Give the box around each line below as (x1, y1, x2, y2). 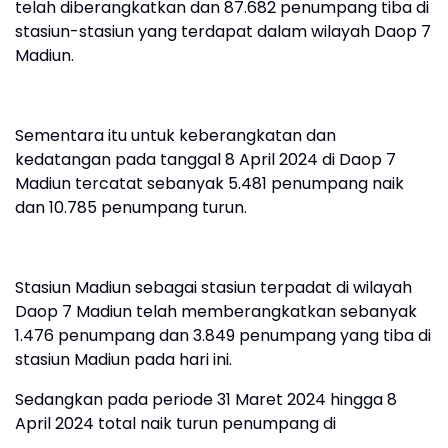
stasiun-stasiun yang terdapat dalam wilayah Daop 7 (15, 20, 431, 44)
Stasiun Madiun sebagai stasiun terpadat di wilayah (15, 276, 412, 300)
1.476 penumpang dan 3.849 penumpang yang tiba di (15, 324, 431, 348)
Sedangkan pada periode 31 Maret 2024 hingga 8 (15, 388, 397, 412)
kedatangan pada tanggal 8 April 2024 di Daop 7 (15, 148, 396, 172)
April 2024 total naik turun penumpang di (15, 412, 340, 436)
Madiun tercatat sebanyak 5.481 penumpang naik (15, 172, 404, 196)
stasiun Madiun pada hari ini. (15, 348, 232, 372)
